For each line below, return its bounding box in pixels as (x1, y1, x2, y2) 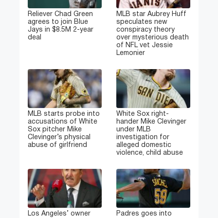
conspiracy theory (116, 27, 175, 34)
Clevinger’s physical (28, 134, 91, 141)
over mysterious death (116, 35, 189, 41)
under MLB (116, 127, 151, 133)
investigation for (116, 134, 169, 141)
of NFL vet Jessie (116, 42, 173, 49)
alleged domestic (116, 142, 171, 149)
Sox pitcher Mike (28, 127, 82, 133)
